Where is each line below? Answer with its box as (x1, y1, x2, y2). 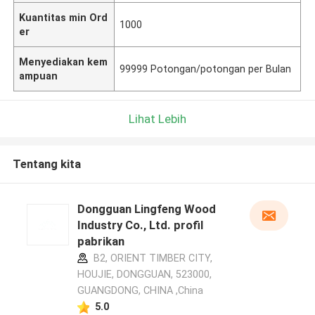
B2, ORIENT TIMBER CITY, (90, 252, 212, 264)
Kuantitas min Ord (19, 11, 108, 23)
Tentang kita (12, 157, 81, 172)
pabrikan (77, 234, 124, 249)
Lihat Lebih (129, 111, 186, 126)
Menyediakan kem (19, 56, 108, 67)
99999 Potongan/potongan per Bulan (120, 63, 292, 75)
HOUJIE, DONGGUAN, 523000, (77, 269, 212, 281)
